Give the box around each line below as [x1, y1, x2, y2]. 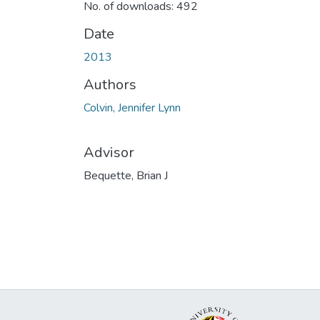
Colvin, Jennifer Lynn [84, 99, 181, 116]
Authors [84, 74, 136, 94]
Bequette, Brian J [84, 167, 168, 184]
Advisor [84, 142, 134, 162]
